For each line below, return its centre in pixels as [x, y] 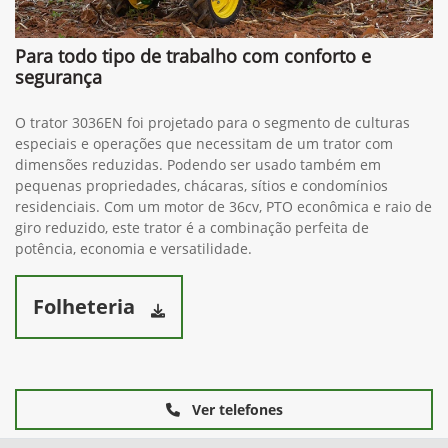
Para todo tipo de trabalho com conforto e [193, 147]
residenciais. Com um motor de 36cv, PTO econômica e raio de [223, 298]
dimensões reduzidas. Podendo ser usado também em [198, 256]
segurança [58, 168]
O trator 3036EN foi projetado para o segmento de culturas [212, 214]
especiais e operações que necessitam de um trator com [204, 235]
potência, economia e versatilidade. [133, 340]
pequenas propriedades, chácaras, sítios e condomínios [201, 277]
